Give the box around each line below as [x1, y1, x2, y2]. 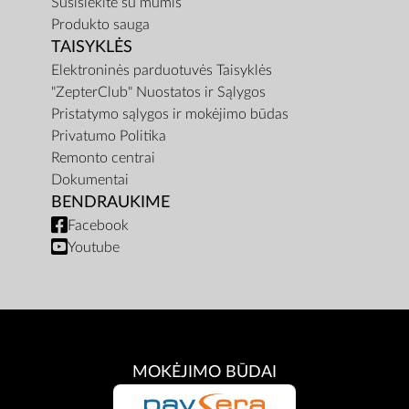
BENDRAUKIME [51, 194, 170, 211]
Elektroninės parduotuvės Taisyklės [51, 63, 272, 79]
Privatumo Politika [51, 129, 166, 144]
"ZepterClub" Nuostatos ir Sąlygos [51, 85, 266, 100]
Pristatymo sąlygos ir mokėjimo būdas [51, 107, 288, 122]
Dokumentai [51, 173, 129, 188]
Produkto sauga [51, 17, 150, 33]
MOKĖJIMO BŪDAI [132, 364, 277, 381]
